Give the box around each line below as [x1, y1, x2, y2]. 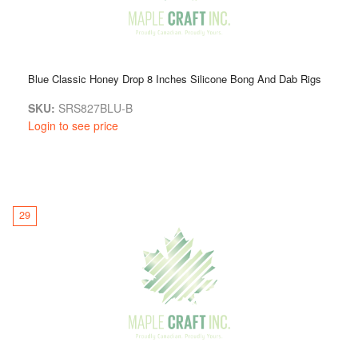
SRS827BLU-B [55, 99, 133, 116]
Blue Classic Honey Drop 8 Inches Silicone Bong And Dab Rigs [28, 70, 321, 86]
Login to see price [28, 117, 118, 133]
